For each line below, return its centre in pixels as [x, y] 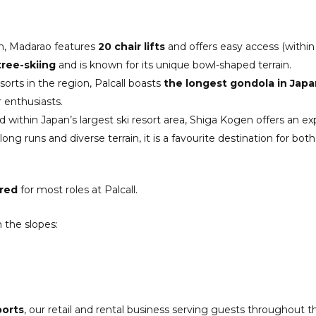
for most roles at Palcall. [78, 190]
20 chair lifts [132, 47]
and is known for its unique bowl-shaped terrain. [174, 65]
